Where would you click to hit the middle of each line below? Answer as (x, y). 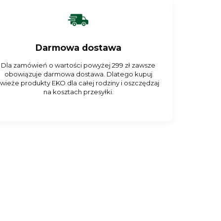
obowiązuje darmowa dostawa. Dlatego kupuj (78, 74)
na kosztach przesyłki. (78, 92)
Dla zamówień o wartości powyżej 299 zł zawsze (78, 65)
